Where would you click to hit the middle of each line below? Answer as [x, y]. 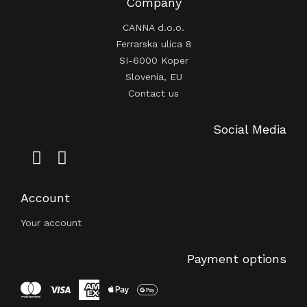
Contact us [153, 93]
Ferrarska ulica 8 [153, 44]
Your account [51, 222]
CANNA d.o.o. [153, 27]
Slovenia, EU [153, 76]
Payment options [237, 258]
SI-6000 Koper [153, 60]
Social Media [250, 129]
